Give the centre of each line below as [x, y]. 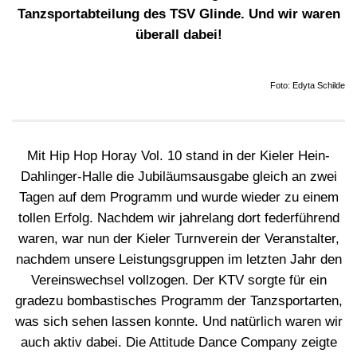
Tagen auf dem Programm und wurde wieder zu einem [178, 197]
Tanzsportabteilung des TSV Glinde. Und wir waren [178, 14]
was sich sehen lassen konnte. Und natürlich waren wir [178, 321]
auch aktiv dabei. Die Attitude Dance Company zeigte [178, 342]
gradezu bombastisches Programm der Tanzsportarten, [178, 300]
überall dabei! [178, 34]
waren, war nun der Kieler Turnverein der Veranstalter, [178, 238]
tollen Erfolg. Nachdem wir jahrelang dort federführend [178, 218]
